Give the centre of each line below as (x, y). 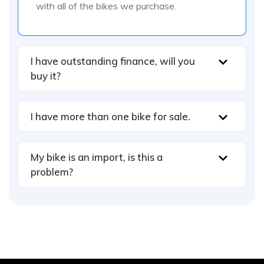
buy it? (46, 75)
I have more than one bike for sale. (110, 116)
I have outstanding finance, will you (113, 61)
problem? (52, 171)
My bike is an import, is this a (97, 157)
